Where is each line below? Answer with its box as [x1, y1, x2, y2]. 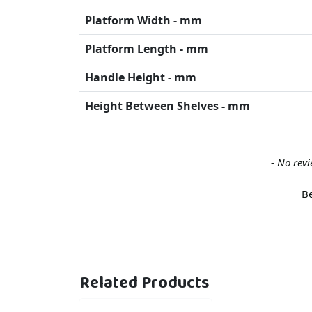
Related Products [79, 269, 209, 297]
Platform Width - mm [85, 12, 202, 28]
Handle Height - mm [85, 69, 196, 85]
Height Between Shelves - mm [85, 97, 250, 114]
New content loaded [79, 153, 185, 169]
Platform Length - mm [85, 40, 208, 56]
